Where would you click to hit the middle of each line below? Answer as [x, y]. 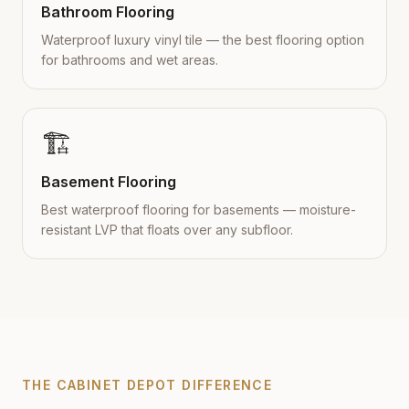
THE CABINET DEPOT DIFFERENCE [147, 385]
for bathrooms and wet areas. [130, 60]
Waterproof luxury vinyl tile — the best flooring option [203, 40]
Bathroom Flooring [108, 12]
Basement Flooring [109, 182]
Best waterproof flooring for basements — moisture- [199, 210]
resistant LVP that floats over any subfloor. [167, 230]
